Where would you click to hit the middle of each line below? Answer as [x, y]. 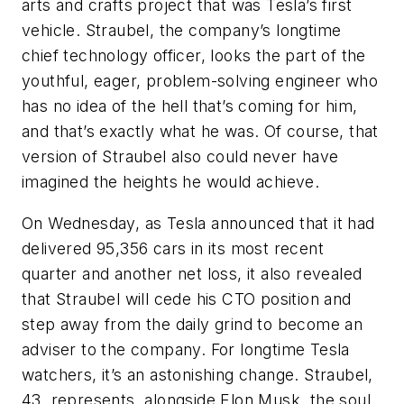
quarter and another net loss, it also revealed [192, 273]
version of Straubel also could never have [180, 156]
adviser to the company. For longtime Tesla [186, 349]
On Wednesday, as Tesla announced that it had [198, 223]
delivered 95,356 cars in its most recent [173, 248]
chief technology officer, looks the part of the [194, 55]
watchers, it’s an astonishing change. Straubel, [197, 374]
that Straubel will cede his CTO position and [187, 298]
